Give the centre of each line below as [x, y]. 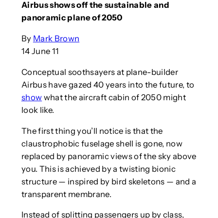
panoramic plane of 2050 [72, 18]
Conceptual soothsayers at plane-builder [100, 72]
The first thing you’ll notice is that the [92, 131]
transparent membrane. [66, 194]
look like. [38, 110]
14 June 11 [40, 51]
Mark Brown [56, 38]
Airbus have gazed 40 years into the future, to [108, 84]
